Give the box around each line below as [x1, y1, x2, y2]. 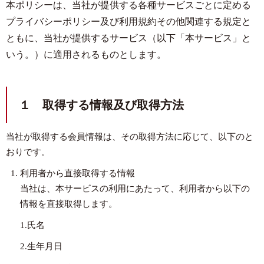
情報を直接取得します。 [20, 199, 117, 209]
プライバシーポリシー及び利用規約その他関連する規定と [6, 16, 251, 27]
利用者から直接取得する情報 [20, 169, 135, 178]
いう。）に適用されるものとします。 [6, 49, 166, 60]
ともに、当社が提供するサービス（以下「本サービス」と [6, 33, 251, 43]
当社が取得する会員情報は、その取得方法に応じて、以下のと [6, 132, 253, 141]
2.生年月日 [20, 242, 62, 251]
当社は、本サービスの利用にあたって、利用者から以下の [20, 184, 250, 193]
